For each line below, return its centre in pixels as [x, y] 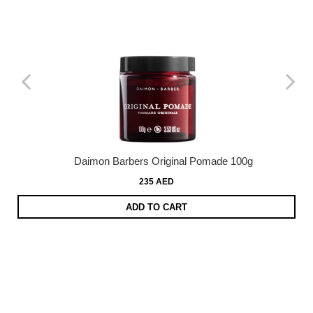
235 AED [156, 182]
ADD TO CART [156, 207]
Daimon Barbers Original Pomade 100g [163, 161]
